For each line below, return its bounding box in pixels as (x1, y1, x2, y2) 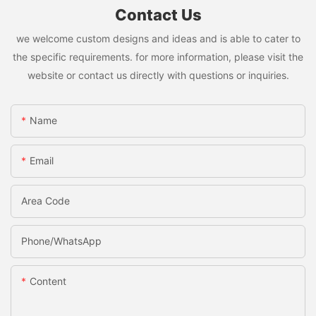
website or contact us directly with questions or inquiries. (27, 69, 289, 82)
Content (30, 274, 66, 287)
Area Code (21, 194, 70, 207)
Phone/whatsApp (21, 234, 102, 247)
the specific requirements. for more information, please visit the (13, 51, 303, 63)
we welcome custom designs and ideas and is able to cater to (16, 32, 300, 45)
